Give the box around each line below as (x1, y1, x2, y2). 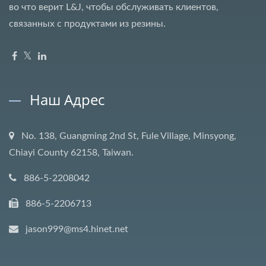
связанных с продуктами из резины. (9, 18, 166, 28)
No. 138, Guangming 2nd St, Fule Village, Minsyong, (21, 131, 236, 141)
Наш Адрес (30, 89, 104, 109)
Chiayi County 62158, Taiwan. (9, 147, 134, 157)
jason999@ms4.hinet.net (26, 224, 128, 234)
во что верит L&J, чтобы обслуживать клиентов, (9, 2, 218, 12)
